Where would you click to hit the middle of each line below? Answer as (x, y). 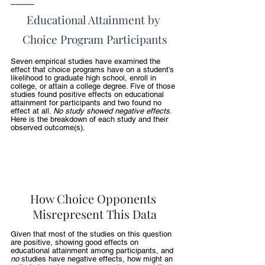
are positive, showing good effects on (76, 243)
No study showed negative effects (112, 111)
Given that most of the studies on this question (92, 234)
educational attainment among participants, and (93, 251)
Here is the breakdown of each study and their (91, 119)
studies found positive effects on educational (88, 94)
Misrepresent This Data (95, 214)
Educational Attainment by (95, 20)
